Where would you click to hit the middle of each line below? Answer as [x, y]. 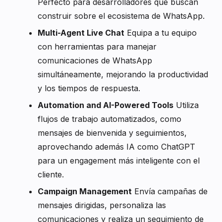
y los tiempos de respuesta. [89, 88]
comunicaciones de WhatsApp [95, 61]
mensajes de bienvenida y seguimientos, [112, 133]
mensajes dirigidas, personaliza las [102, 205]
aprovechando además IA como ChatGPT [116, 147]
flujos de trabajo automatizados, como [110, 119]
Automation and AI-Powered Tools [106, 105]
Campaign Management [85, 192]
